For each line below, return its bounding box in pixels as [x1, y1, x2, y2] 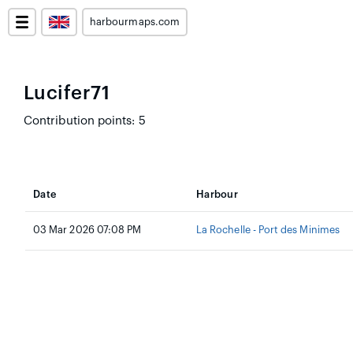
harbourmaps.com [90, 17, 180, 27]
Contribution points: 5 [24, 115, 146, 127]
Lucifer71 [24, 84, 110, 102]
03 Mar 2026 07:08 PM [33, 225, 142, 235]
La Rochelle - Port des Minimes [196, 225, 340, 235]
